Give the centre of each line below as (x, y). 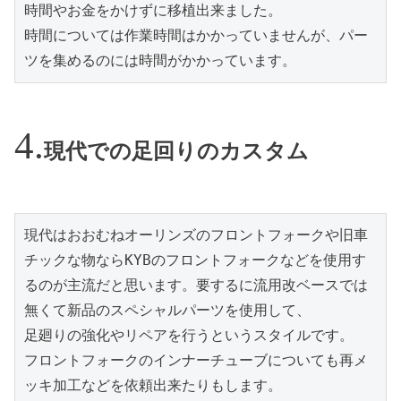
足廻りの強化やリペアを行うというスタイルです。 (189, 335)
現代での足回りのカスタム (176, 152)
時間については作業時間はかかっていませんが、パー (196, 36)
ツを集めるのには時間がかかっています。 (160, 61)
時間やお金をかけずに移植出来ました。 (153, 11)
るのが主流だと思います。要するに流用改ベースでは (196, 285)
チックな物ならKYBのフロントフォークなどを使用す (195, 260)
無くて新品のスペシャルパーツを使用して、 (167, 310)
